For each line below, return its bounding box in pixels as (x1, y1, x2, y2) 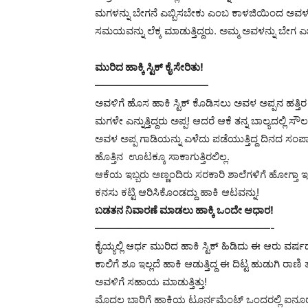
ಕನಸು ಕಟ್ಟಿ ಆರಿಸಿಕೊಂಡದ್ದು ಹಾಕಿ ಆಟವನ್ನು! (95, 186, 259, 199)
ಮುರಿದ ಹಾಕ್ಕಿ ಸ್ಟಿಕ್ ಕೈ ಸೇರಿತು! (95, 60, 203, 74)
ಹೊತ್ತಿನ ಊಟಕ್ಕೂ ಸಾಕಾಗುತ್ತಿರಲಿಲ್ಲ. (95, 150, 230, 163)
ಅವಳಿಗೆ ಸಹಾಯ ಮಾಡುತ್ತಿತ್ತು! (95, 275, 207, 288)
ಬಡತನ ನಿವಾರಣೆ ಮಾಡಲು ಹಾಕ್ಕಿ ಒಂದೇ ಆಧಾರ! (95, 203, 274, 217)
